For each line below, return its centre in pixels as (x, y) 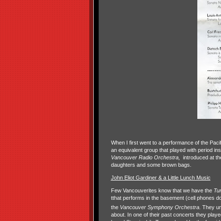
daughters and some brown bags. (151, 165)
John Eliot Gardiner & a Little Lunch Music (161, 178)
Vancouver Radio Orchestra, (146, 157)
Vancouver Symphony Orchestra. (161, 207)
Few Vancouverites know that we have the (162, 190)
